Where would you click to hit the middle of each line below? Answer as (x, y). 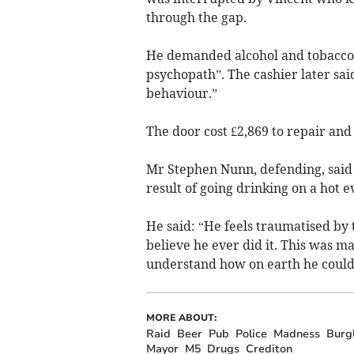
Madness (296, 333)
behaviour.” (181, 93)
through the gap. (196, 17)
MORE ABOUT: (181, 317)
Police (251, 333)
